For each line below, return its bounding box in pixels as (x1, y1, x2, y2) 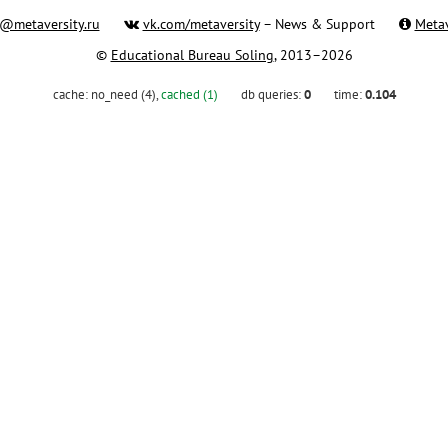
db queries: (240, 85, 304, 103)
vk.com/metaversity (142, 14, 260, 33)
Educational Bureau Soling (110, 46, 274, 65)
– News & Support (259, 14, 375, 33)
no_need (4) (90, 85, 156, 103)
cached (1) (160, 85, 218, 103)
